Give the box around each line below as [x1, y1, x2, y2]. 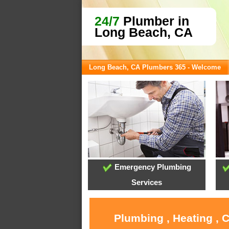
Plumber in [120, 14, 189, 28]
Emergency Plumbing [112, 163, 191, 172]
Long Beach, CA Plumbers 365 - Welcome [89, 63, 221, 71]
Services [131, 178, 163, 187]
